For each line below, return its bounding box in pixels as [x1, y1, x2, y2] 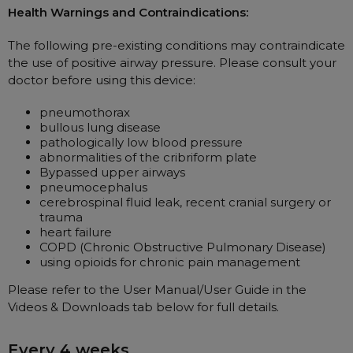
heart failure [39, 224, 112, 240]
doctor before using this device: [8, 72, 195, 87]
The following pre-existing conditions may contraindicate [8, 37, 345, 53]
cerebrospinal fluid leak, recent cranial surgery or [39, 194, 331, 210]
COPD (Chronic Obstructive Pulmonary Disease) [39, 239, 326, 255]
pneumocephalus [39, 179, 147, 195]
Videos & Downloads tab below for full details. [8, 299, 279, 314]
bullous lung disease [39, 119, 161, 135]
